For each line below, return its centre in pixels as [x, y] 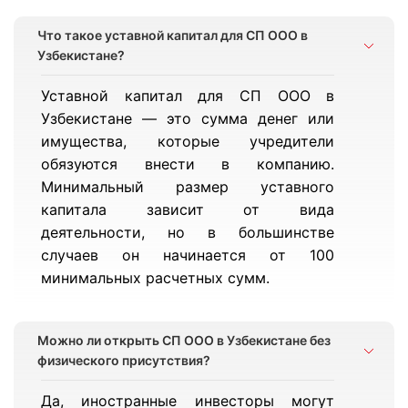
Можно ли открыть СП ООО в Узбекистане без [184, 340]
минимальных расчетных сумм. [155, 278]
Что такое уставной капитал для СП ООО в [173, 35]
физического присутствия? [124, 360]
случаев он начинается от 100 [188, 255]
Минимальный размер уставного [188, 187]
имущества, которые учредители [188, 141]
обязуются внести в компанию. [188, 164]
